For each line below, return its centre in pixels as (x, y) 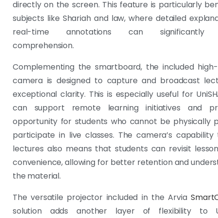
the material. (37, 176)
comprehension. (43, 45)
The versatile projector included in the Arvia (102, 197)
